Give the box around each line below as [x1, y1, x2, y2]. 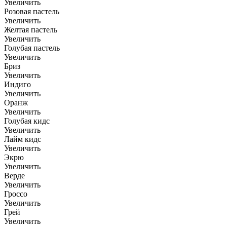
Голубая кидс [4, 117, 50, 126]
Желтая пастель [4, 25, 57, 34]
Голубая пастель [4, 44, 60, 53]
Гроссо [4, 190, 27, 199]
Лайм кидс [4, 135, 41, 144]
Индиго [4, 80, 31, 89]
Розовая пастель [4, 7, 59, 16]
